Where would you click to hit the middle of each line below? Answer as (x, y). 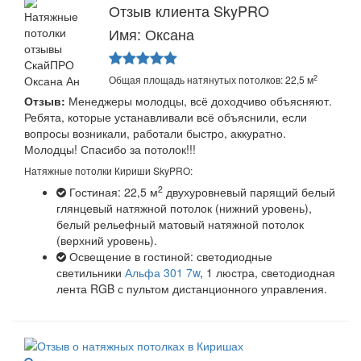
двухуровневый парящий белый (249, 192)
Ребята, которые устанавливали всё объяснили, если (166, 117)
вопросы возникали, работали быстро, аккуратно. (155, 133)
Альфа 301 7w (162, 273)
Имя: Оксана (151, 34)
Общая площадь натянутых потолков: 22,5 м (211, 80)
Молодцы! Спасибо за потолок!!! (110, 149)
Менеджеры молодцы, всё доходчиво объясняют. (199, 101)
